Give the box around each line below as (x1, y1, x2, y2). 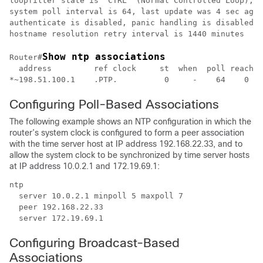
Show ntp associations (42, 51, 166, 62)
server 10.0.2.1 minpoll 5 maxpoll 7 (9, 191, 183, 200)
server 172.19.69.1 (9, 214, 103, 222)
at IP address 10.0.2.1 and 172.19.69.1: (9, 161, 160, 171)
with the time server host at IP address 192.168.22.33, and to (9, 139, 242, 149)
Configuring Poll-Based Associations (9, 97, 219, 111)
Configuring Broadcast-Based (9, 236, 180, 249)
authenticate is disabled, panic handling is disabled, (9, 18, 258, 27)
